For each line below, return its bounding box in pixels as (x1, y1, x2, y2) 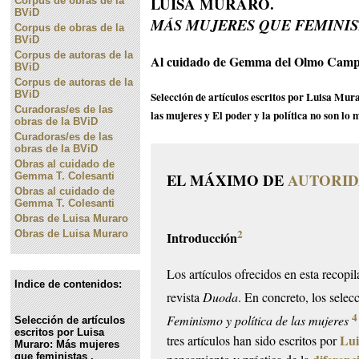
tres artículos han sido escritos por (167, 331, 341, 349)
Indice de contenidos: (14, 278, 123, 290)
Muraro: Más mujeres (14, 338, 120, 350)
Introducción (167, 228, 238, 247)
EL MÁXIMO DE (167, 169, 288, 192)
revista (167, 288, 204, 306)
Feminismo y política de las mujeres (167, 312, 349, 329)
